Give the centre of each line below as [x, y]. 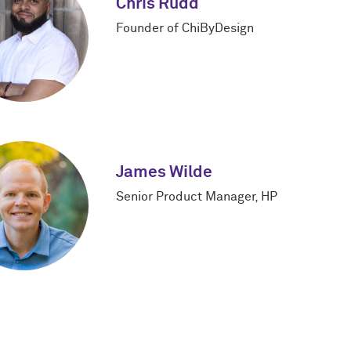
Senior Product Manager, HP [197, 197]
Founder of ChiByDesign [185, 29]
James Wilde [164, 173]
